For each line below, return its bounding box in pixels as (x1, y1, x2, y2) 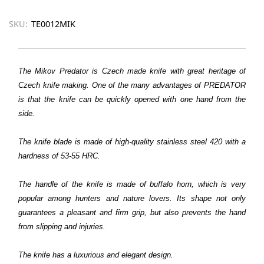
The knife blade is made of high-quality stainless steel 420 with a (18, 137, 246, 147)
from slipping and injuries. (18, 222, 105, 232)
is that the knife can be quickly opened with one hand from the (18, 95, 246, 104)
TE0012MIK (31, 18, 75, 30)
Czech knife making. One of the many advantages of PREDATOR (18, 81, 246, 90)
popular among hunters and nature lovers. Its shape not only (18, 194, 246, 203)
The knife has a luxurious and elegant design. (18, 250, 176, 260)
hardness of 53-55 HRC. (18, 151, 100, 161)
